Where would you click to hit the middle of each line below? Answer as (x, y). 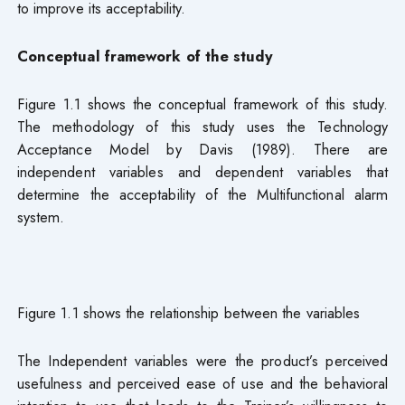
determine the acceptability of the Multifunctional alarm (202, 194)
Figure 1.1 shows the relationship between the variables (188, 312)
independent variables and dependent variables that (202, 171)
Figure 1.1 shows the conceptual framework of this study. (202, 104)
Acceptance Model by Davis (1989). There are (202, 149)
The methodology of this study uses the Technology (202, 126)
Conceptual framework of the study (145, 56)
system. (41, 217)
